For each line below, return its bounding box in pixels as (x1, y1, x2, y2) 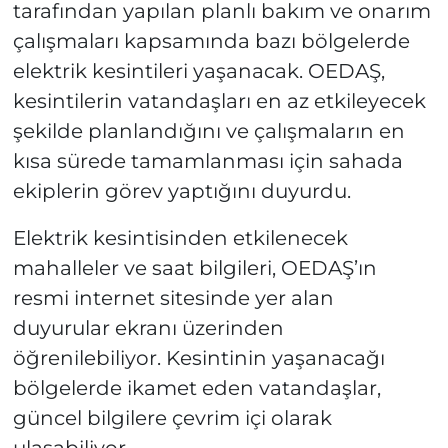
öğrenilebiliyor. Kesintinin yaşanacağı (12, 345, 385, 370)
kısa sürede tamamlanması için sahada (12, 148, 403, 173)
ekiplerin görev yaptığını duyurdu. (12, 178, 351, 203)
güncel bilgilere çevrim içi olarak (12, 405, 332, 430)
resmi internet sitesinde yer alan (12, 285, 334, 310)
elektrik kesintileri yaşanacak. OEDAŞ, (12, 58, 385, 83)
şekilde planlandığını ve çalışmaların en (12, 118, 405, 143)
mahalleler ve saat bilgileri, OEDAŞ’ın (12, 255, 377, 280)
